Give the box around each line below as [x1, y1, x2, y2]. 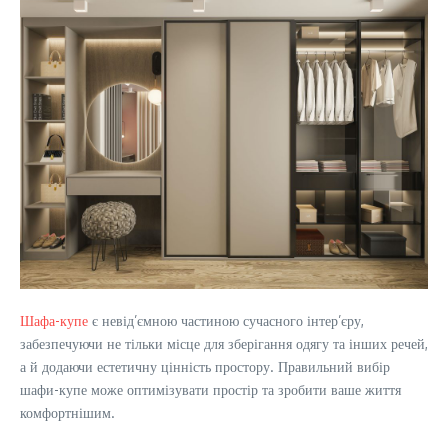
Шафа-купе [20, 312, 88, 329]
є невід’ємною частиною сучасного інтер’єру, [88, 312, 364, 329]
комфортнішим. [20, 404, 115, 421]
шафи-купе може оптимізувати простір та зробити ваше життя [20, 381, 401, 398]
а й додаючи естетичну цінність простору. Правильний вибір [20, 358, 390, 375]
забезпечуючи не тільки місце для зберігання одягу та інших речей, [20, 335, 428, 352]
